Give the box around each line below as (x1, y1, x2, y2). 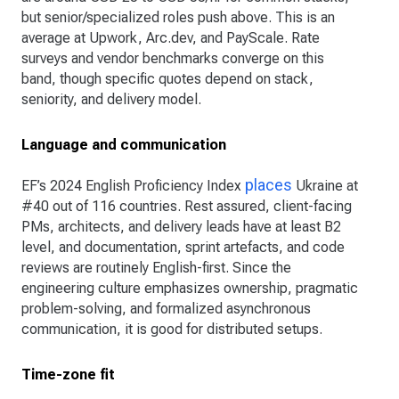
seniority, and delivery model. (21, 91, 201, 109)
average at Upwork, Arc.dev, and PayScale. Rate (21, 29, 320, 47)
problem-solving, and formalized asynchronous (21, 300, 311, 318)
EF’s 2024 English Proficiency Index (21, 177, 245, 195)
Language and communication (21, 136, 226, 154)
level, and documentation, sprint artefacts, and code (21, 239, 345, 256)
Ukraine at (292, 177, 358, 195)
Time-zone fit (21, 366, 115, 384)
